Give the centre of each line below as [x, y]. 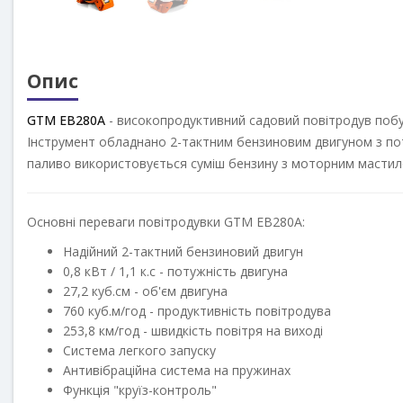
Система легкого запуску [139, 351]
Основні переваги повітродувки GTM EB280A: [166, 222]
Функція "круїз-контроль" [140, 390]
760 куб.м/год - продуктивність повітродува [197, 311]
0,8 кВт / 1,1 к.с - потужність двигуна [175, 272]
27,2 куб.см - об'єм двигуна [145, 291]
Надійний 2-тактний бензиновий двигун [183, 252]
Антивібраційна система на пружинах [177, 371]
